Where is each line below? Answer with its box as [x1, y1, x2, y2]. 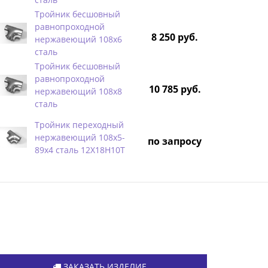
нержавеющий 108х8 [35, 85, 122, 97]
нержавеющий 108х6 [35, 33, 122, 45]
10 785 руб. [148, 82, 201, 96]
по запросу [148, 134, 202, 148]
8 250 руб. [151, 30, 198, 44]
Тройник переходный [35, 118, 124, 130]
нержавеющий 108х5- [35, 131, 125, 143]
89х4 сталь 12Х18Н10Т [35, 144, 125, 156]
